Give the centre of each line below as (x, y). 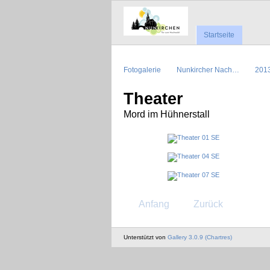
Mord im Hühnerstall (167, 114)
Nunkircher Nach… (208, 69)
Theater (153, 99)
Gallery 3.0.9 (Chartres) (200, 237)
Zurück (208, 204)
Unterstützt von (146, 237)
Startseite (219, 35)
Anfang (154, 204)
